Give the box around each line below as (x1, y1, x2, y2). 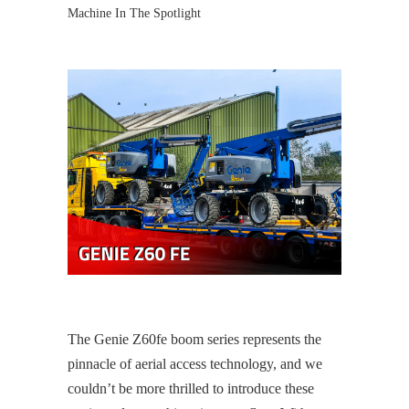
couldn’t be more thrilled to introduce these (68, 381, 314, 396)
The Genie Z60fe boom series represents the (68, 331, 321, 347)
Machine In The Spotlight (68, 5, 201, 20)
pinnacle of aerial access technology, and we (68, 356, 322, 372)
